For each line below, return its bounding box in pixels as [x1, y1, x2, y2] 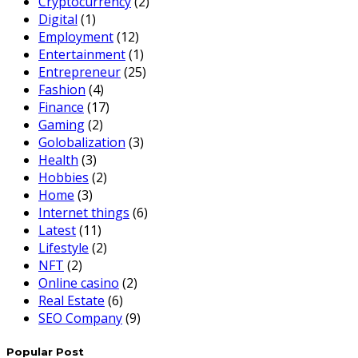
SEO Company [38, 309, 122, 328]
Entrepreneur [38, 63, 121, 82]
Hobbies [38, 169, 89, 187]
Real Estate [38, 292, 105, 310]
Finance [38, 98, 84, 117]
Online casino [38, 274, 119, 292]
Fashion [38, 81, 86, 99]
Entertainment [38, 46, 125, 64]
